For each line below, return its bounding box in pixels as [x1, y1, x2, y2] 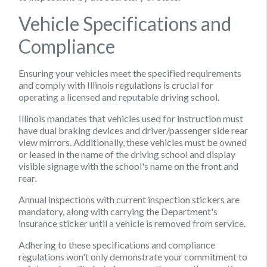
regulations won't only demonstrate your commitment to [18, 250, 247, 262]
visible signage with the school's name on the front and [18, 160, 238, 172]
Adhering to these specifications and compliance [18, 238, 215, 250]
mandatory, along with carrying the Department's [18, 205, 218, 217]
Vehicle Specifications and [18, 11, 231, 35]
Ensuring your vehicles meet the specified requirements [18, 67, 241, 79]
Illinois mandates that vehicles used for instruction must [18, 112, 243, 124]
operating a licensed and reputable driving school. [18, 91, 219, 103]
